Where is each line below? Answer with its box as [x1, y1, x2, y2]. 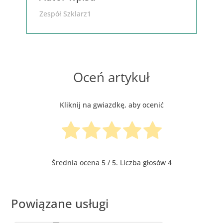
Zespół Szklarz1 [39, 9, 91, 18]
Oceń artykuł [73, 68, 150, 86]
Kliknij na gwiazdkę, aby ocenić [59, 100, 164, 110]
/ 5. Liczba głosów [105, 157, 168, 167]
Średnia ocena [51, 157, 102, 167]
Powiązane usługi [11, 195, 109, 212]
